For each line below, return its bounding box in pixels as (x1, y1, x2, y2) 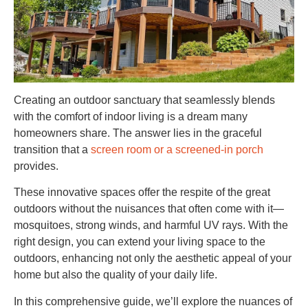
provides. (14, 159, 58, 172)
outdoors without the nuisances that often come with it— (14, 203, 284, 215)
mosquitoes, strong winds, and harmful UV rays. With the (14, 219, 288, 232)
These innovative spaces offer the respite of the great (14, 186, 270, 199)
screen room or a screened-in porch (91, 143, 263, 155)
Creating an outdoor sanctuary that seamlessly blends (14, 93, 275, 106)
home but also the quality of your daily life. (14, 269, 217, 281)
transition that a (14, 143, 91, 155)
